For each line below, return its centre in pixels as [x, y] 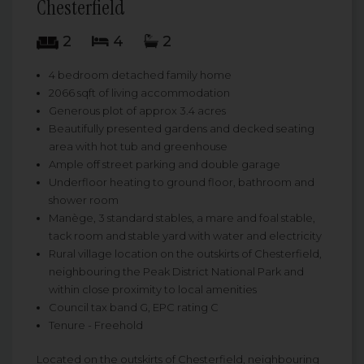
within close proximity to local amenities [153, 290]
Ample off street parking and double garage [165, 165]
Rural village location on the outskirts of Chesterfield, [185, 254]
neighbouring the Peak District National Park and [176, 272]
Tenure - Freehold [96, 325]
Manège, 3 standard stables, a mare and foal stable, [182, 218]
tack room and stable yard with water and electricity [185, 236]
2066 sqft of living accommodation [139, 93]
